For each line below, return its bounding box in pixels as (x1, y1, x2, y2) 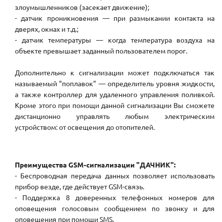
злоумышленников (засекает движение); (15, 2, 149, 12)
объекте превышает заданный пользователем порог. (15, 46, 187, 55)
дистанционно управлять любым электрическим (15, 111, 215, 121)
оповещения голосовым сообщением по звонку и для (15, 204, 215, 213)
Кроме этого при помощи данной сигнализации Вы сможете (15, 101, 215, 110)
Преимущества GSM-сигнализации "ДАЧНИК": (15, 160, 175, 169)
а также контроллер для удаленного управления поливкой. (15, 90, 215, 99)
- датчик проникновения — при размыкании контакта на (15, 13, 215, 23)
